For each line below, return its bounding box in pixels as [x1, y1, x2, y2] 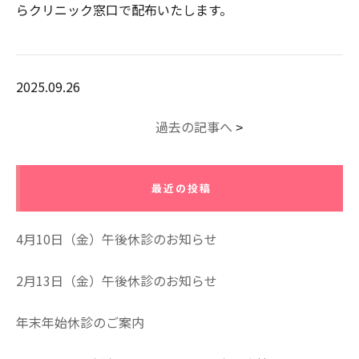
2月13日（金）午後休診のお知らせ [16, 270, 217, 290]
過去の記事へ [155, 116, 232, 136]
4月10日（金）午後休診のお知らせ [16, 228, 217, 248]
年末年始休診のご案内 [16, 312, 144, 332]
